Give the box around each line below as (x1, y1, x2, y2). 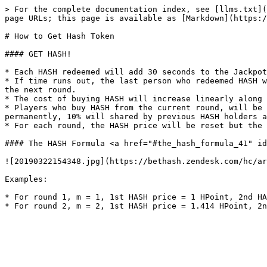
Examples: (5, 175, 48, 184)
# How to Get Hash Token (5, 32, 114, 41)
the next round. (5, 85, 76, 94)
